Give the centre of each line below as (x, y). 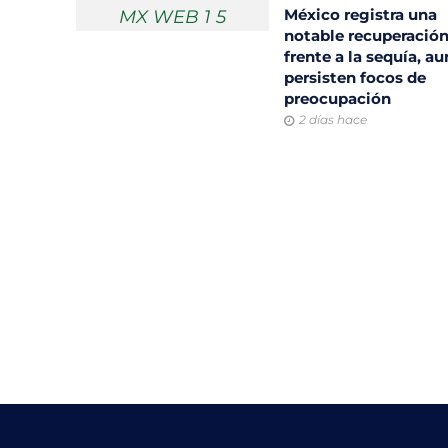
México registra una (360, 14)
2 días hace (332, 119)
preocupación (339, 98)
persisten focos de (354, 77)
